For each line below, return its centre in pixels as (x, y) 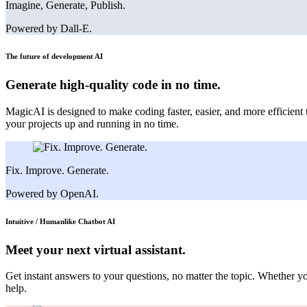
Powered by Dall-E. (49, 29)
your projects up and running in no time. (92, 123)
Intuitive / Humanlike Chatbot (56, 221)
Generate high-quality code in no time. (113, 85)
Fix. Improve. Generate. (57, 170)
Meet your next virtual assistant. (96, 249)
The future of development (50, 57)
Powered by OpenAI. (52, 193)
